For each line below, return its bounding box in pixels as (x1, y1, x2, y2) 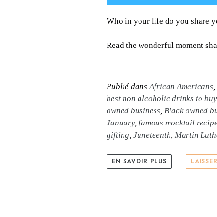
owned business (107, 106, 161, 115)
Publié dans (107, 81, 150, 91)
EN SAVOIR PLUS (112, 157, 167, 165)
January (107, 118, 135, 127)
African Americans (149, 81, 214, 91)
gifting (107, 130, 130, 139)
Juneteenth (133, 130, 171, 139)
